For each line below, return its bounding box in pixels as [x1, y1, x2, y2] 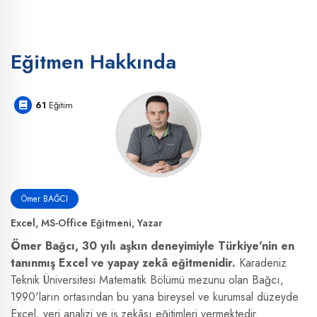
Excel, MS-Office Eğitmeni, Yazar [11, 216, 163, 231]
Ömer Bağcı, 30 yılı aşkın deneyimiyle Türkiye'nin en [11, 238, 294, 255]
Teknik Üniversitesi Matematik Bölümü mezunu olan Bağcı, [11, 272, 284, 289]
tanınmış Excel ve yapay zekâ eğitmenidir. [11, 255, 236, 272]
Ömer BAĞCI [21, 192, 68, 206]
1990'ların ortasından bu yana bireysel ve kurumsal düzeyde [11, 289, 299, 306]
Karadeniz [236, 255, 287, 272]
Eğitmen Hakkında [11, 47, 176, 77]
